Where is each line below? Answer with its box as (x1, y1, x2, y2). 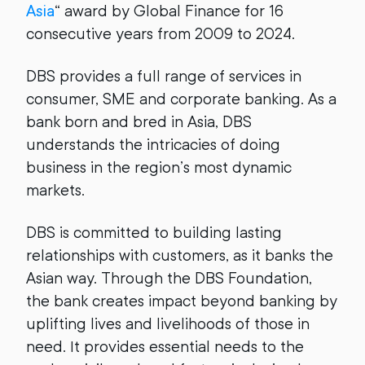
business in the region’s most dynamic (26, 157, 292, 177)
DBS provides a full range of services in (26, 66, 301, 86)
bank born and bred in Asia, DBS (26, 112, 252, 131)
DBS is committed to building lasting (26, 222, 282, 242)
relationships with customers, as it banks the (26, 245, 333, 265)
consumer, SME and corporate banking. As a (26, 89, 336, 108)
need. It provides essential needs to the (26, 336, 304, 356)
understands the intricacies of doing (26, 134, 280, 154)
